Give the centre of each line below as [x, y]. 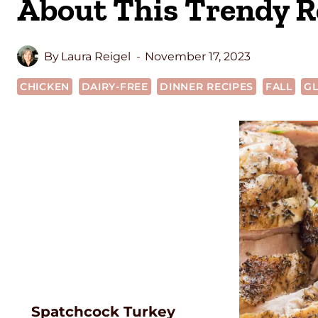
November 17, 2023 [198, 56]
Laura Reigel [96, 56]
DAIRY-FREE [115, 87]
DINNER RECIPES [207, 87]
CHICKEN [45, 87]
